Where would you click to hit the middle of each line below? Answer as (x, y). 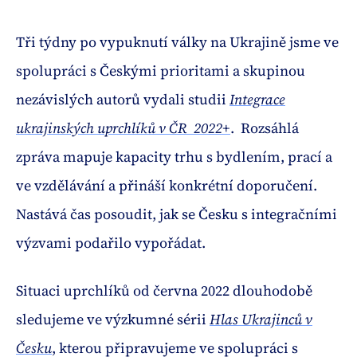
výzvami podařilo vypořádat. (111, 243)
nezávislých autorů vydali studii (123, 99)
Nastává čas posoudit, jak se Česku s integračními (177, 214)
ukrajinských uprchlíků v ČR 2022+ (123, 128)
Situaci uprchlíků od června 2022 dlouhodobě (164, 290)
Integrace (257, 99)
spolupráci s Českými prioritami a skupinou (161, 71)
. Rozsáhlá (265, 128)
